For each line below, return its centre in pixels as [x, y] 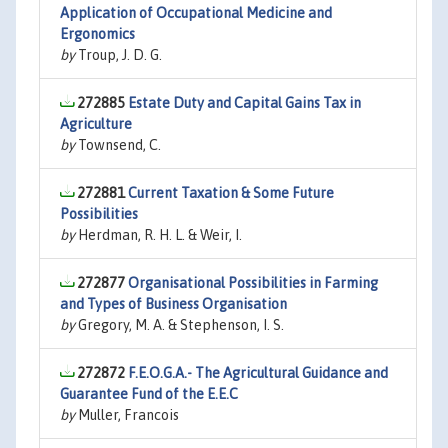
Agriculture [96, 124]
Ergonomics [97, 34]
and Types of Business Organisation [173, 304]
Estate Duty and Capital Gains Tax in [244, 103]
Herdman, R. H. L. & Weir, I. [158, 235]
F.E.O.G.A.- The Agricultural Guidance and [258, 373]
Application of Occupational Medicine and [196, 13]
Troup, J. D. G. [118, 55]
